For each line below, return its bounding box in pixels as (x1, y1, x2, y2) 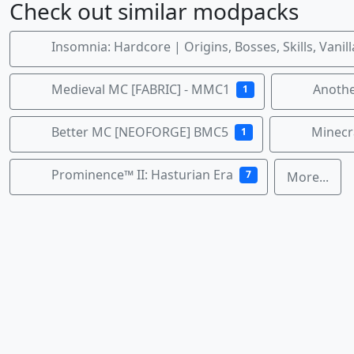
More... (286, 168, 329, 186)
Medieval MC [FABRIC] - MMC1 (51, 81, 230, 99)
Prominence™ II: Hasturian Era (51, 166, 233, 184)
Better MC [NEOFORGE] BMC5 (51, 123, 228, 141)
